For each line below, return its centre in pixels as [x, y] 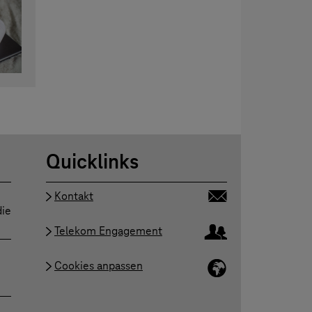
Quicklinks [92, 162]
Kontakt [73, 196]
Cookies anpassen [98, 266]
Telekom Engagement [108, 231]
